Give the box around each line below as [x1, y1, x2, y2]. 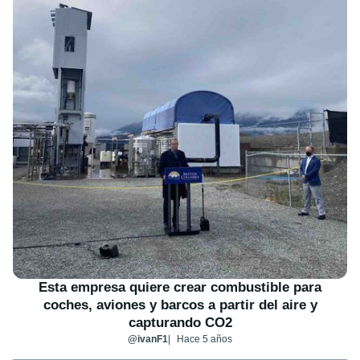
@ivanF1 [128, 333, 168, 345]
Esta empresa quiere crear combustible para [39, 279, 321, 295]
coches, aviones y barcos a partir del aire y [43, 297, 317, 313]
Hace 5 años [177, 333, 232, 345]
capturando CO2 [128, 314, 232, 330]
